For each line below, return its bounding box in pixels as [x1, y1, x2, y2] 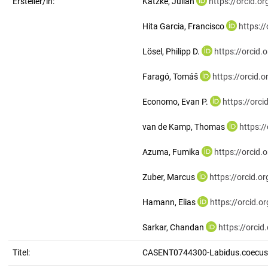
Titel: [13, 248, 30, 257]
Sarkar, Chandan [142, 223, 204, 232]
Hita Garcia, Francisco [142, 22, 224, 31]
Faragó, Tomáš [142, 72, 198, 81]
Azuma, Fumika [142, 147, 200, 157]
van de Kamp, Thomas [142, 122, 225, 132]
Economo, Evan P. [142, 97, 208, 106]
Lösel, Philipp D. [142, 47, 200, 56]
